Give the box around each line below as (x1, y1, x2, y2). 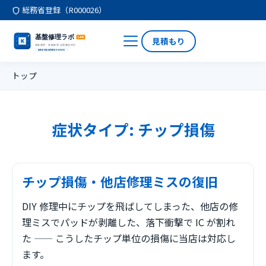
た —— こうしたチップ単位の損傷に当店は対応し (22, 231, 236, 246)
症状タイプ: (51, 118, 138, 140)
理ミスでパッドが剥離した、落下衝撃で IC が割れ (22, 215, 235, 230)
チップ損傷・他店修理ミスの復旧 (22, 172, 218, 191)
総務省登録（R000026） (20, 4, 106, 15)
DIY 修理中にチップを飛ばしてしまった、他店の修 (22, 199, 238, 214)
